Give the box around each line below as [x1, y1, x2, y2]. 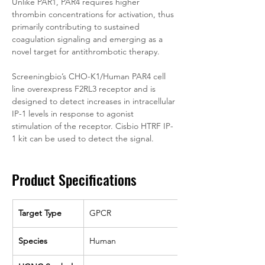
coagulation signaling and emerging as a [12, 34, 165, 44]
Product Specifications [12, 169, 137, 190]
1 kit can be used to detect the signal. [12, 133, 154, 144]
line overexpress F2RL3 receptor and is [12, 83, 158, 94]
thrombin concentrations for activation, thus [12, 9, 176, 20]
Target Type [18, 208, 62, 218]
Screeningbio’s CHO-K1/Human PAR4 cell [12, 71, 168, 82]
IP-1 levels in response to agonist [12, 108, 136, 119]
